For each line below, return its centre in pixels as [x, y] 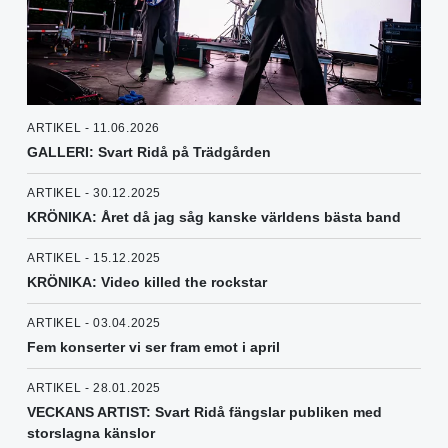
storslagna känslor [91, 433]
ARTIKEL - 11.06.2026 [93, 128]
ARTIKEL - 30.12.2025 [94, 193]
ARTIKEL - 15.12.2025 [94, 258]
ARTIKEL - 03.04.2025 [94, 323]
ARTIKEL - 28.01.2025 [94, 388]
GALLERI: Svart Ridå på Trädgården [149, 152]
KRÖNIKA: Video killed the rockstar [147, 282]
